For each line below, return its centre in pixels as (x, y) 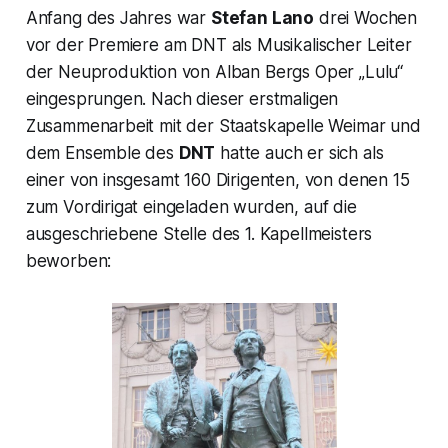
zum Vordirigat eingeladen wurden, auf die (191, 206)
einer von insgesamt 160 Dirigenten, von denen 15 (217, 179)
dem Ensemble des (102, 152)
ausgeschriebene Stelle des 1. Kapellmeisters (199, 233)
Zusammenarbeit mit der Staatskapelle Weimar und (223, 125)
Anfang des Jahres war (118, 17)
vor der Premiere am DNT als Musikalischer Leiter (218, 44)
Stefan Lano (262, 17)
